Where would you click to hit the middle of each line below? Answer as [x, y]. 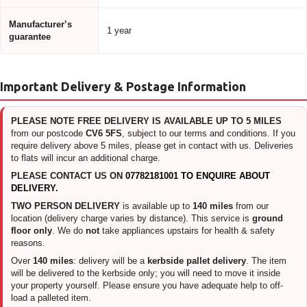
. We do [69, 230]
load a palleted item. [51, 297]
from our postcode [48, 133]
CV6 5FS [104, 133]
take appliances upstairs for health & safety [187, 230]
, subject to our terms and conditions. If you [209, 133]
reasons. [28, 243]
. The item [266, 260]
